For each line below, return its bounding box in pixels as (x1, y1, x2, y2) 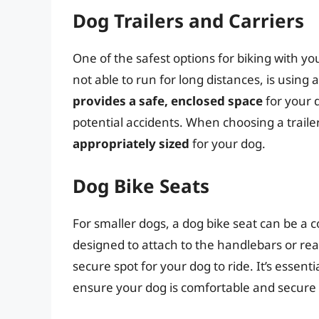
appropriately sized (73, 135, 189, 152)
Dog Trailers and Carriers (73, 8, 304, 34)
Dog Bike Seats (73, 172, 209, 199)
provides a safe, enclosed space (73, 93, 263, 110)
